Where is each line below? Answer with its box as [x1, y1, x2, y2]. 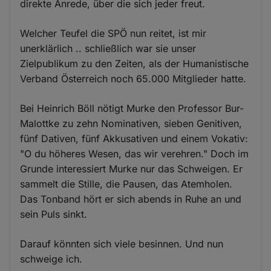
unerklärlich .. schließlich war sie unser [20, 42, 197, 55]
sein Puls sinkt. [20, 208, 88, 221]
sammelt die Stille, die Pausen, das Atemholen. [20, 178, 233, 191]
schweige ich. [20, 253, 83, 266]
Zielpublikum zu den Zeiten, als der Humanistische [20, 57, 249, 70]
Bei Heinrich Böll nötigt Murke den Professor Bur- [20, 102, 244, 115]
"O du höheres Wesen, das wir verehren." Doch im [20, 148, 249, 160]
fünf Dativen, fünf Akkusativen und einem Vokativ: [20, 132, 249, 145]
